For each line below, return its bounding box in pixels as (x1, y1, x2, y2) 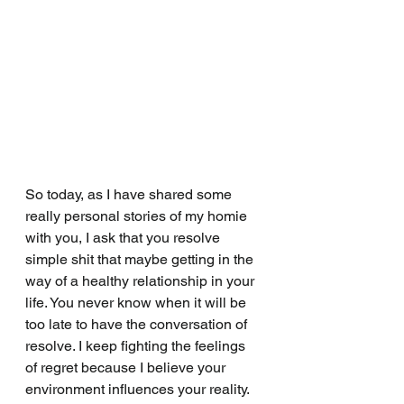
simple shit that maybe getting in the (25, 250, 257, 268)
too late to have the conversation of (25, 315, 251, 333)
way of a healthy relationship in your (25, 271, 258, 289)
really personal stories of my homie (25, 207, 251, 225)
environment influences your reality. (25, 380, 252, 398)
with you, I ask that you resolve (25, 228, 224, 246)
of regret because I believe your (25, 358, 229, 376)
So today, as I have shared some (25, 185, 235, 203)
